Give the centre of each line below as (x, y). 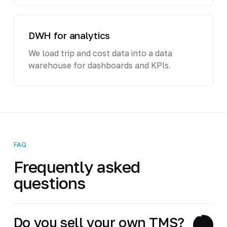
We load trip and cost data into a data (100, 53)
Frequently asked (77, 166)
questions (49, 183)
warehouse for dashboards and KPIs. (99, 65)
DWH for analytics (69, 35)
